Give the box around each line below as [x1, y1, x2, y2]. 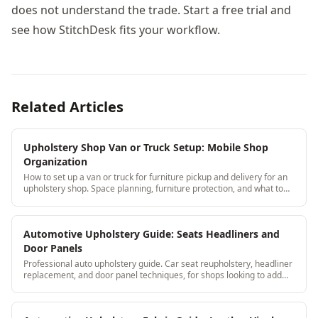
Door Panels [23, 241, 82, 255]
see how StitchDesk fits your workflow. [11, 21, 220, 38]
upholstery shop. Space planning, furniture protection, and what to [23, 182, 283, 194]
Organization [23, 154, 87, 168]
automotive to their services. [23, 280, 136, 292]
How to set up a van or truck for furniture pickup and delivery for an [23, 170, 287, 183]
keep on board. [23, 193, 82, 206]
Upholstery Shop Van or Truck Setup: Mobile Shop [23, 140, 268, 154]
